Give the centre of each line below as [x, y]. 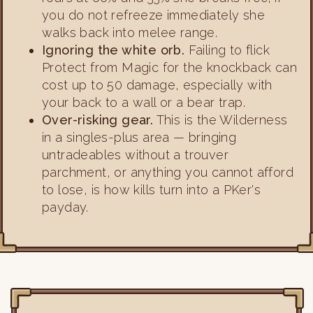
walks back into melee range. [130, 32]
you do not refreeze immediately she [153, 15]
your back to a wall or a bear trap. [144, 102]
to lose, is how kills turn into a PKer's [151, 189]
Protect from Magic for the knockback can [169, 67]
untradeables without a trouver [135, 154]
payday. [65, 207]
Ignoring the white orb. [114, 50]
